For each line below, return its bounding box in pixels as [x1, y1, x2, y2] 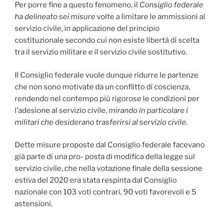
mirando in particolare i [109, 106, 188, 115]
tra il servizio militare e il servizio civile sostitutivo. [15, 48, 187, 57]
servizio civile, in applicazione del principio [15, 24, 160, 33]
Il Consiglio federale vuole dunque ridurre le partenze [15, 70, 198, 80]
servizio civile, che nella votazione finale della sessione [15, 164, 202, 173]
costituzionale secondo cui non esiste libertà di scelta [15, 36, 199, 45]
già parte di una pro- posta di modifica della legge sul [15, 152, 195, 162]
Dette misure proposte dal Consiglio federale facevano [15, 140, 205, 150]
